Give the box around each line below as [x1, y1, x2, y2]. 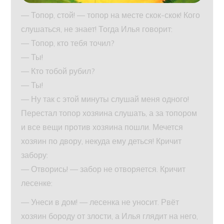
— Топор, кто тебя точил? [21, 38, 115, 48]
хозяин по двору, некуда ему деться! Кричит [21, 136, 182, 146]
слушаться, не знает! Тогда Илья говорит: [21, 24, 173, 34]
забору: [21, 150, 48, 160]
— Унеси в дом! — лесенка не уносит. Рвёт [21, 197, 179, 207]
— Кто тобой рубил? [21, 66, 95, 76]
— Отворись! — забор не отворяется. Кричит [21, 164, 186, 174]
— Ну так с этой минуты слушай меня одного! [21, 94, 189, 104]
